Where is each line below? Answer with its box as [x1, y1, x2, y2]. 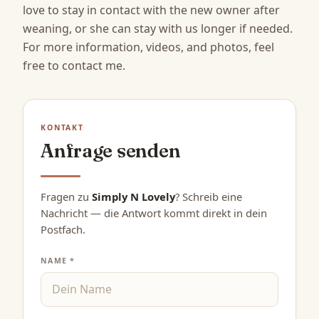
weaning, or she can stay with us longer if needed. [23, 20, 293, 36]
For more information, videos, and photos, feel [23, 38, 274, 55]
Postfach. [41, 221, 85, 236]
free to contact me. [23, 57, 125, 73]
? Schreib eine [175, 189, 242, 204]
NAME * [41, 256, 75, 266]
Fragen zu [41, 189, 92, 204]
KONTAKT [41, 122, 85, 132]
